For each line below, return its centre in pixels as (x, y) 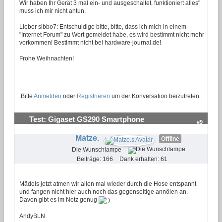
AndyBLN (32, 216)
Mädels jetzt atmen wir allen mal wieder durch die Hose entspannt (108, 184)
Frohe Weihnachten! (47, 58)
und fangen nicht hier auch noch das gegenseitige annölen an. (104, 192)
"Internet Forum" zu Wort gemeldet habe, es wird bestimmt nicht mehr (112, 34)
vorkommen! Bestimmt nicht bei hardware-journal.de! (90, 42)
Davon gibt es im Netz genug (59, 199)
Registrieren (93, 96)
